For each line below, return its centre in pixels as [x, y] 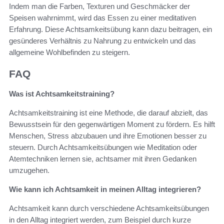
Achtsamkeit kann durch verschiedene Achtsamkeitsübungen [109, 208]
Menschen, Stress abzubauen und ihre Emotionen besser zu [108, 136]
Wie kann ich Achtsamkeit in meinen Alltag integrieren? [105, 189]
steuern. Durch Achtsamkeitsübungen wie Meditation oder [103, 147]
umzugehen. [29, 170]
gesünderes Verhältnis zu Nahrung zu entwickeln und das [102, 40]
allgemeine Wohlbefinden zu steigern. [69, 52]
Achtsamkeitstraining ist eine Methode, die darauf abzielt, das [108, 113]
